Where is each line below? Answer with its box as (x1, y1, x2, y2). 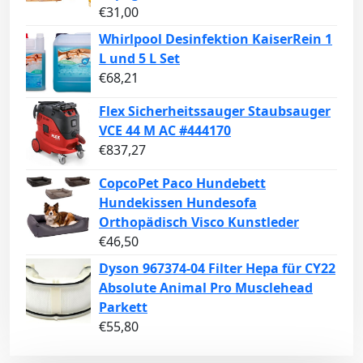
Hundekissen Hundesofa (99, 194, 257, 212)
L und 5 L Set (99, 49, 180, 68)
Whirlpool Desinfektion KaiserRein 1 (99, 30, 332, 49)
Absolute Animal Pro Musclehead (99, 279, 313, 297)
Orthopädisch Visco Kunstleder (99, 213, 299, 232)
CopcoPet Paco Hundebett (99, 174, 266, 193)
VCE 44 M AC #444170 (99, 122, 231, 140)
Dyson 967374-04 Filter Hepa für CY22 (99, 259, 335, 278)
